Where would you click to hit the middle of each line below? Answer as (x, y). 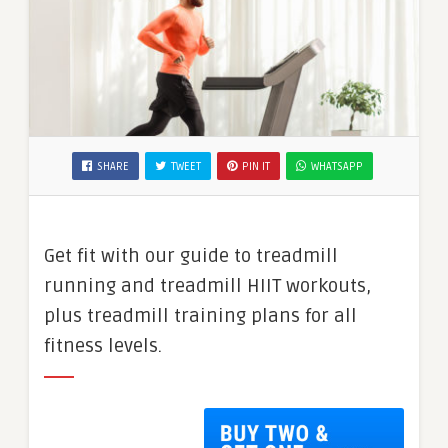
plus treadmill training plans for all (200, 315)
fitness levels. (103, 345)
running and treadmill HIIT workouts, (207, 285)
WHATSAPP (337, 166)
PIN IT (256, 166)
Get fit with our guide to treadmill (191, 255)
